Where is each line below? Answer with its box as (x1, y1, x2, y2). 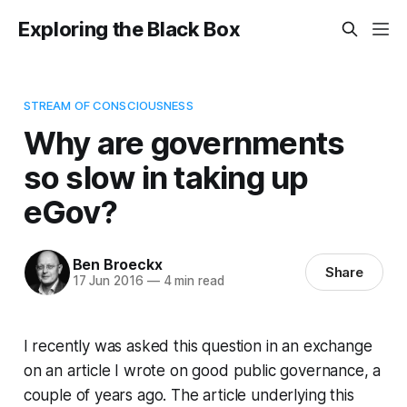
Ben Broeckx (72, 255, 163, 274)
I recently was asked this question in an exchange (23, 336, 372, 355)
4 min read (159, 273, 224, 289)
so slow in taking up (23, 157, 309, 196)
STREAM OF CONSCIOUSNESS (23, 97, 194, 113)
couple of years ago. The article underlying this (23, 385, 354, 404)
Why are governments (23, 123, 345, 162)
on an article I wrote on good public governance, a (23, 361, 382, 380)
